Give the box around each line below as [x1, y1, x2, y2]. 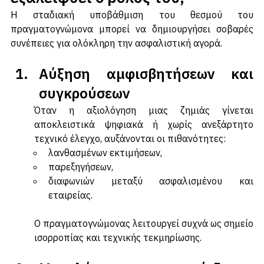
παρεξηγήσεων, [48, 173, 113, 186]
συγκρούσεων [39, 96, 130, 115]
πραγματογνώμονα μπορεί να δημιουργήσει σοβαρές [11, 35, 253, 48]
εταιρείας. [48, 202, 93, 214]
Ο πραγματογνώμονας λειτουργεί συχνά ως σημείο [34, 230, 253, 242]
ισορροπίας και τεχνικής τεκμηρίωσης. [34, 244, 202, 256]
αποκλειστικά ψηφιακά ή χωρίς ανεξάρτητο [34, 131, 253, 143]
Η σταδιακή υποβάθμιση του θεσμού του [11, 21, 253, 34]
